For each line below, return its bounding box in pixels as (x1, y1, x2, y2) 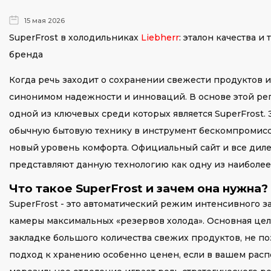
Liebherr (141, 32, 179, 43)
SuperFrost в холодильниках (9, 32, 141, 43)
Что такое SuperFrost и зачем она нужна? (9, 181, 268, 195)
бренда (9, 49, 43, 60)
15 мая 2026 (24, 16, 65, 25)
